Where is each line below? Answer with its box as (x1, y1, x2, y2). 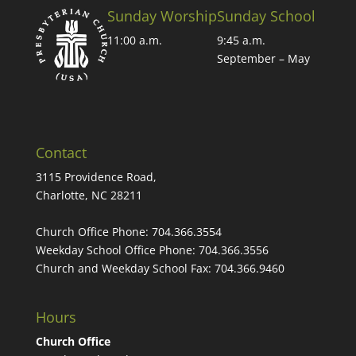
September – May (216, 51, 310, 66)
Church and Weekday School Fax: (35, 261, 215, 277)
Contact (35, 143, 87, 163)
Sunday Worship (106, 6, 217, 25)
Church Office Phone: (35, 224, 152, 240)
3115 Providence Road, (35, 169, 157, 185)
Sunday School (216, 6, 315, 25)
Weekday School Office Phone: (35, 242, 199, 258)
